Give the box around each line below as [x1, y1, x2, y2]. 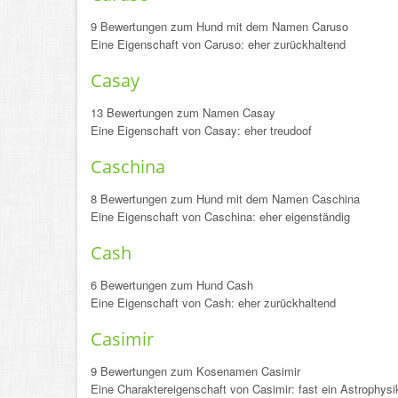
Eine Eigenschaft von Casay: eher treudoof [91, 122, 312, 139]
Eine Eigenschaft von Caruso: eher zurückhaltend [91, 36, 346, 52]
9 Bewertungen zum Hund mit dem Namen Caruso [91, 18, 348, 35]
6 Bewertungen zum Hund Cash [91, 276, 253, 293]
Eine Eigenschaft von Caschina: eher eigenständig [91, 208, 350, 225]
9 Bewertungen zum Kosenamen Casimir [91, 362, 300, 379]
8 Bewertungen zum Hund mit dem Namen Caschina [91, 190, 360, 207]
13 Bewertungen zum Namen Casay [91, 104, 275, 121]
